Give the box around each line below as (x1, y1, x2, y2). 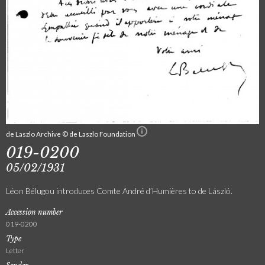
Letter (6, 245, 24, 255)
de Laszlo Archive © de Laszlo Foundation (6, 129, 137, 138)
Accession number (6, 207, 63, 216)
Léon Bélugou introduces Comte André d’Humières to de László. (6, 185, 232, 196)
